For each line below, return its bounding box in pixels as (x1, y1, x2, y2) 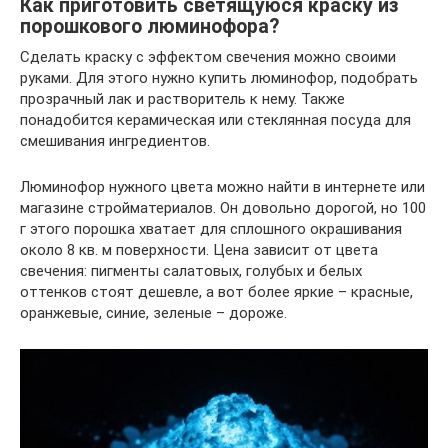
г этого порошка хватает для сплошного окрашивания (20, 220, 402, 238)
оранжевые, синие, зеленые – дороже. (20, 304, 287, 322)
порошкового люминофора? (20, 15, 279, 39)
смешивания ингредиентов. (20, 132, 210, 150)
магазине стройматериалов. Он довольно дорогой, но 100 (20, 199, 426, 217)
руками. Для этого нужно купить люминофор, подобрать (20, 69, 418, 87)
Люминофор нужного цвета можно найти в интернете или (20, 178, 425, 196)
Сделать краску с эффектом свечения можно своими (20, 48, 396, 66)
